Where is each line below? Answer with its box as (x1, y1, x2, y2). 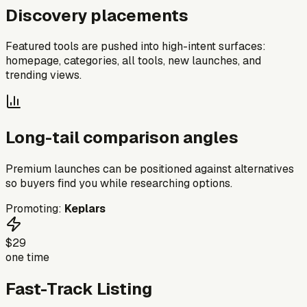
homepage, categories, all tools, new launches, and (5, 53, 261, 69)
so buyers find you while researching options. (5, 176, 232, 191)
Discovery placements (5, 4, 188, 26)
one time (5, 250, 49, 265)
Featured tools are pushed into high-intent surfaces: (5, 39, 266, 54)
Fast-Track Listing (5, 278, 152, 300)
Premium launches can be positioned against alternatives (5, 162, 294, 177)
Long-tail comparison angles (5, 127, 238, 149)
